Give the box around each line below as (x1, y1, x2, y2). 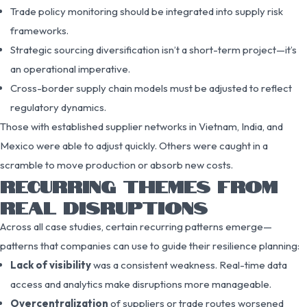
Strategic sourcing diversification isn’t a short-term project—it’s (10, 42, 297, 56)
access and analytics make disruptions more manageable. (10, 277, 271, 291)
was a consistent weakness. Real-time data (91, 258, 287, 271)
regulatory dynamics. (10, 100, 106, 114)
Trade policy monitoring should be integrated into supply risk (10, 4, 283, 18)
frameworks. (10, 23, 69, 37)
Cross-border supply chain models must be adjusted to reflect (10, 81, 292, 95)
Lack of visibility (10, 258, 91, 271)
